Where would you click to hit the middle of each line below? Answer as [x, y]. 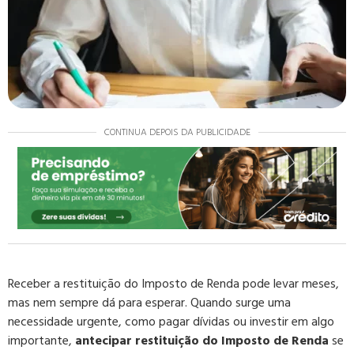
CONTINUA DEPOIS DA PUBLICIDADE [177, 132]
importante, [41, 341]
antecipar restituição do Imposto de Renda [202, 341]
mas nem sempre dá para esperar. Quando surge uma [149, 303]
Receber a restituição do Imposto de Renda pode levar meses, [173, 284]
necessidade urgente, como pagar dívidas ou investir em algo [171, 322]
